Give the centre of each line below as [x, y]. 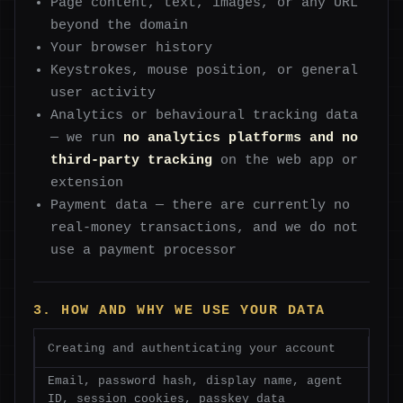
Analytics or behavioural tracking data [205, 115]
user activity [103, 92]
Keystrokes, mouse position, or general [205, 70]
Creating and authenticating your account [191, 349]
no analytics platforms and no [241, 137]
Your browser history [132, 47]
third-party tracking [132, 160]
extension [87, 182]
